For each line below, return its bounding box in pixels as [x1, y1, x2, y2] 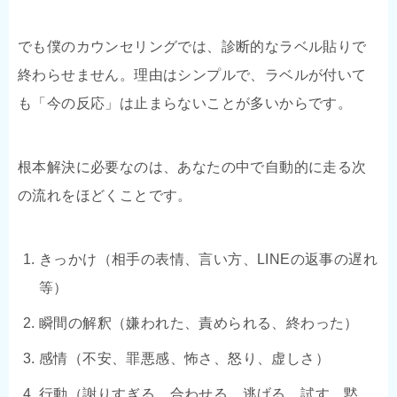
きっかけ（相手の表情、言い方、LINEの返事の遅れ [39, 251, 378, 267]
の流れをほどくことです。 [18, 187, 192, 203]
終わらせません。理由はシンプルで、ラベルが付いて [18, 66, 367, 82]
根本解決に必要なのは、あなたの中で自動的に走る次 [18, 159, 367, 175]
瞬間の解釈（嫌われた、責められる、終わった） [39, 315, 359, 331]
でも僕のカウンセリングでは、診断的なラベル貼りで [18, 38, 367, 54]
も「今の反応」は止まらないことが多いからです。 [18, 95, 353, 111]
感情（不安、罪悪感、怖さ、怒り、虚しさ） [39, 350, 330, 366]
